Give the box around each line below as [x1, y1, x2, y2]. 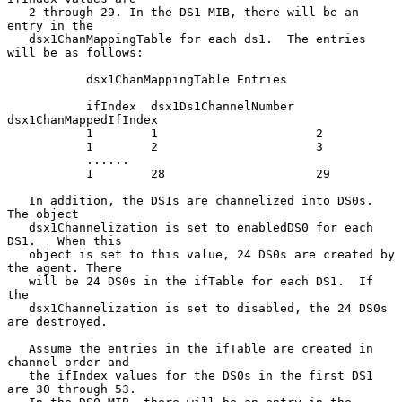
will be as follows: [7, 45, 144, 59]
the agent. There [7, 260, 122, 275]
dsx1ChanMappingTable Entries [7, 72, 86, 86]
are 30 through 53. [7, 381, 136, 396]
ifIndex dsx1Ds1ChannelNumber [7, 99, 86, 113]
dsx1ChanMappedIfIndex [7, 112, 158, 127]
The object [7, 206, 79, 221]
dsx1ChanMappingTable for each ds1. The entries [7, 31, 29, 46]
